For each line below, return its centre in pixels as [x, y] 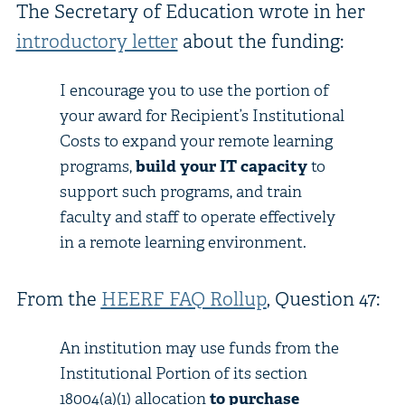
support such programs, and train [180, 191]
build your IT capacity [221, 165]
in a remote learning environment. [183, 241]
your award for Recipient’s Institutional [202, 115]
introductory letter [97, 41]
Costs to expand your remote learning [196, 140]
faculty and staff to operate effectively [197, 216]
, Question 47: [323, 298]
